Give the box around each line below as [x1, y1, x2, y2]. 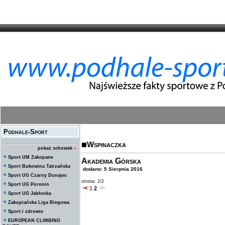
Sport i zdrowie [8, 209, 43, 214]
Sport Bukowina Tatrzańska [8, 164, 70, 169]
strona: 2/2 [81, 179, 104, 184]
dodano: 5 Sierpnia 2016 [81, 166, 143, 172]
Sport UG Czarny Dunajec [8, 173, 67, 178]
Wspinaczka [87, 140, 126, 149]
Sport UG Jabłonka [8, 191, 51, 196]
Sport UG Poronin [8, 182, 49, 187]
